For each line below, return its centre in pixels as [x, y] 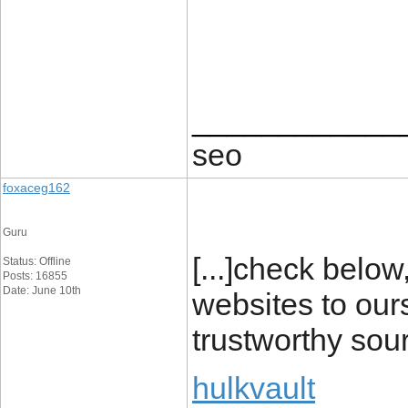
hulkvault [254, 388]
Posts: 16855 [35, 276]
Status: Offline [37, 261]
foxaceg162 [36, 188]
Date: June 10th [42, 291]
